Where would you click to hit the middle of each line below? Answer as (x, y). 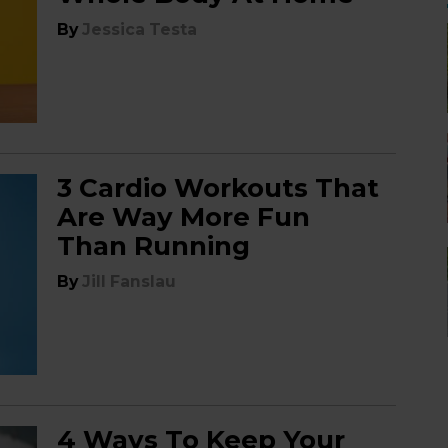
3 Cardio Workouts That (218, 188)
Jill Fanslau (129, 281)
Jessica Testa (140, 29)
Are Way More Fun (184, 217)
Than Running (154, 246)
